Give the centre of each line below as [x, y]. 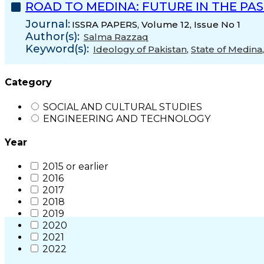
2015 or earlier [75, 167]
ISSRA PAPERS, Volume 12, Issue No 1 [156, 24]
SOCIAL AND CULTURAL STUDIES [123, 107]
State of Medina [227, 49]
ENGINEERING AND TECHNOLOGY [127, 118]
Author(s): [52, 37]
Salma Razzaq [116, 37]
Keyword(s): [57, 49]
